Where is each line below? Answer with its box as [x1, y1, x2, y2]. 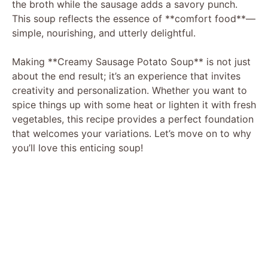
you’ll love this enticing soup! [12, 141, 143, 154]
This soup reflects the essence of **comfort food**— [12, 12, 255, 25]
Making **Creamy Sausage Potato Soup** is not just [12, 55, 251, 68]
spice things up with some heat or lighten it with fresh [12, 98, 256, 111]
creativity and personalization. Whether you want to [12, 84, 247, 96]
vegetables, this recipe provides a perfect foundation [12, 112, 254, 125]
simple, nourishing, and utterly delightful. [12, 26, 196, 39]
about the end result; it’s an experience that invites [12, 69, 240, 82]
